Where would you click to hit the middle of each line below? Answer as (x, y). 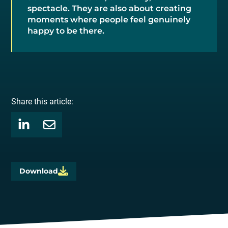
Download (39, 171)
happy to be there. (66, 31)
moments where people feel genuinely (109, 20)
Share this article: (42, 102)
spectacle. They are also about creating (109, 9)
